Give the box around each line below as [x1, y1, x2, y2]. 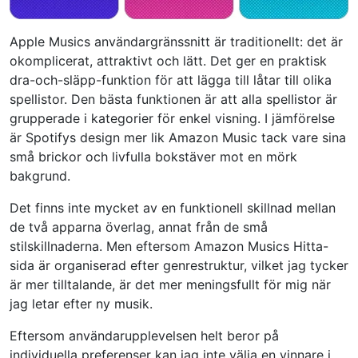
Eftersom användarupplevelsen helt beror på [10, 327, 279, 344]
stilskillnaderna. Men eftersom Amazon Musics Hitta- [10, 237, 328, 254]
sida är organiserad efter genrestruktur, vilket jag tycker [10, 257, 348, 273]
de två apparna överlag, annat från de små [10, 218, 268, 235]
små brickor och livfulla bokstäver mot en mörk [10, 148, 297, 165]
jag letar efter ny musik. [10, 295, 153, 312]
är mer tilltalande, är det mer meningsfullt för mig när [10, 276, 331, 292]
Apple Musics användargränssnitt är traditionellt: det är [10, 33, 343, 50]
